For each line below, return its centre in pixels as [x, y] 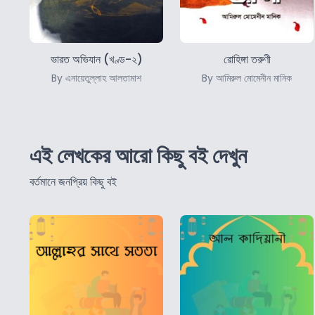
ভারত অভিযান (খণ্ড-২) [96, 60]
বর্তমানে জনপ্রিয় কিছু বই [73, 182]
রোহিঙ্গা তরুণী [247, 60]
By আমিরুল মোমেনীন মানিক [247, 78]
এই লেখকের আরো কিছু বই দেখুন [138, 156]
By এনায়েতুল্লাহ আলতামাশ [96, 78]
